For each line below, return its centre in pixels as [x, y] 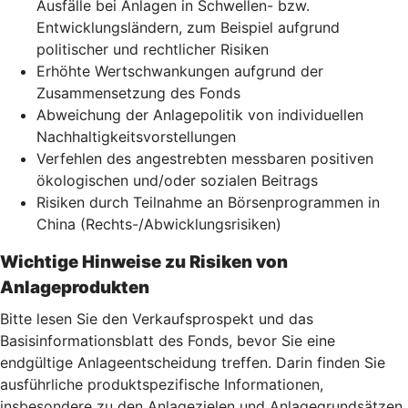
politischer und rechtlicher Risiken [153, 49]
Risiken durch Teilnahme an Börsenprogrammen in [208, 202]
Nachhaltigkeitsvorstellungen [136, 136]
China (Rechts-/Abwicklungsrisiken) [159, 224]
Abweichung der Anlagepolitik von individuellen [200, 114]
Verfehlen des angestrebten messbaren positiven [205, 158]
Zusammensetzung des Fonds [138, 92]
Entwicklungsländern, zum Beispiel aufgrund [188, 27]
